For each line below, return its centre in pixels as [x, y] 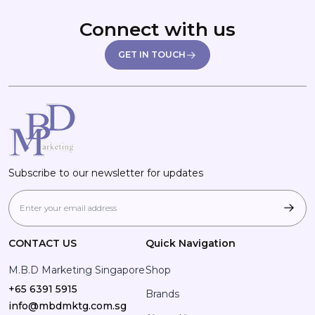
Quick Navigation [191, 244]
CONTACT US [42, 244]
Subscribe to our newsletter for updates [105, 173]
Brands [162, 294]
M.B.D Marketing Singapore [76, 270]
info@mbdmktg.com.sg [67, 306]
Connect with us [157, 30]
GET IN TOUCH [152, 55]
